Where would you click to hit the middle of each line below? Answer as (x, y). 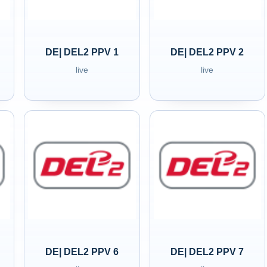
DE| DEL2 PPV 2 (207, 52)
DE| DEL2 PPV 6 (82, 252)
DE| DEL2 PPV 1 (82, 52)
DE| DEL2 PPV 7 (207, 252)
